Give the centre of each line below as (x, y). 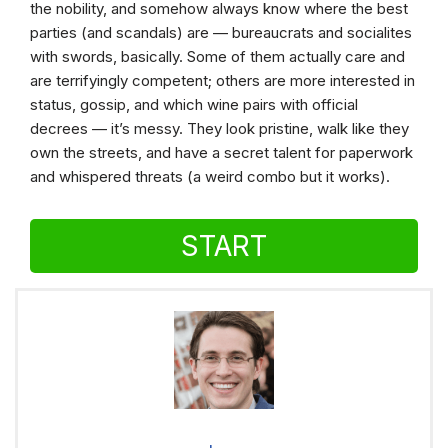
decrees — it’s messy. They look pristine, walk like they (219, 129)
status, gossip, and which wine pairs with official (194, 105)
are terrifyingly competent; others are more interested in (222, 81)
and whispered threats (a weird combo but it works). (210, 177)
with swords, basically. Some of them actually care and (217, 57)
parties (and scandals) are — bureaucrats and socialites (221, 33)
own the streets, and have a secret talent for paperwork (221, 153)
